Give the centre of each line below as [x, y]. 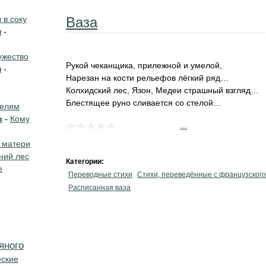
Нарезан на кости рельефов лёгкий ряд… [147, 78]
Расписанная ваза [99, 188]
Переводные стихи [100, 175]
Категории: [86, 161]
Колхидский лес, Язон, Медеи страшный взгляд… [162, 90]
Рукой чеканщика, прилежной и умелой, [144, 65]
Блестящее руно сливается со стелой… [144, 103]
